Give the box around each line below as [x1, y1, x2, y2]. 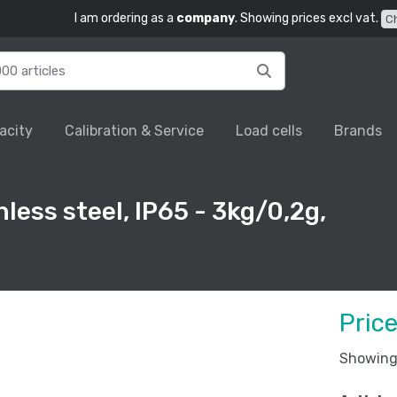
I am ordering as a [74, 11, 176, 26]
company [175, 11, 235, 26]
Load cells [236, 122, 303, 140]
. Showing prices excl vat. [234, 11, 378, 26]
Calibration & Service [65, 122, 205, 140]
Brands [334, 122, 383, 140]
